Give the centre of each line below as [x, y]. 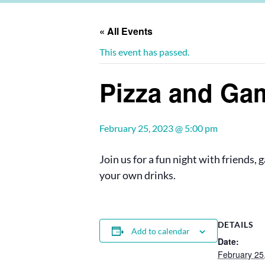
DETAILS [236, 224]
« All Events [126, 31]
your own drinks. [138, 175]
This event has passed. [144, 52]
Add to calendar [161, 231]
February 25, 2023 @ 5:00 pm [159, 128]
